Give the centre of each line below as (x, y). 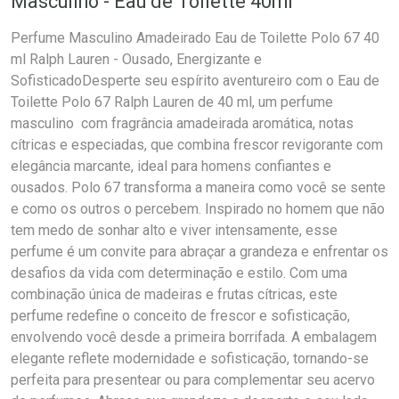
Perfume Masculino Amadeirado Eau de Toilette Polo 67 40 (195, 38)
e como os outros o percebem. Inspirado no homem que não (198, 209)
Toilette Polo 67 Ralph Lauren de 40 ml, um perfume (172, 102)
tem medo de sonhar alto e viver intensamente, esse (174, 230)
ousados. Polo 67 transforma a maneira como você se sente (198, 187)
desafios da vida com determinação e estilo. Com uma (179, 273)
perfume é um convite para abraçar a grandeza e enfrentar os (199, 252)
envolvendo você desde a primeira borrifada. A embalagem (194, 337)
